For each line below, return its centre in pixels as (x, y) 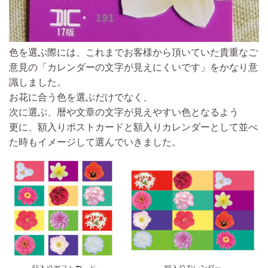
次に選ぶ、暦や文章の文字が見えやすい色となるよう (124, 112)
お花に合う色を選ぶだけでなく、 (81, 98)
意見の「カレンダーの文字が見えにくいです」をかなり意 (133, 68)
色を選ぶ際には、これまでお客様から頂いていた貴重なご (133, 53)
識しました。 (38, 83)
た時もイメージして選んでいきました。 (95, 142)
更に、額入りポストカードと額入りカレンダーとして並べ (133, 127)
